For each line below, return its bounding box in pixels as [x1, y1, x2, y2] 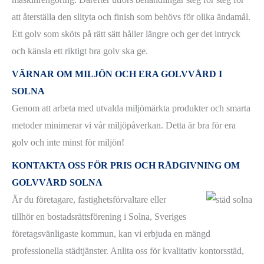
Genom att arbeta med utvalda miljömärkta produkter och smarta [12, 103, 250, 114]
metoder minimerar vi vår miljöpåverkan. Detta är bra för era [12, 120, 236, 131]
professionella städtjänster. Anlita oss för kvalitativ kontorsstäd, [12, 246, 244, 256]
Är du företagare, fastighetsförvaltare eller [12, 194, 166, 205]
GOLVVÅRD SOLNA [12, 177, 105, 188]
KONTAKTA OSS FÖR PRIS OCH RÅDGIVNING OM [12, 160, 240, 171]
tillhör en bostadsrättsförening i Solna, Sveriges [12, 212, 186, 222]
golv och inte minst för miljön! [12, 137, 124, 148]
